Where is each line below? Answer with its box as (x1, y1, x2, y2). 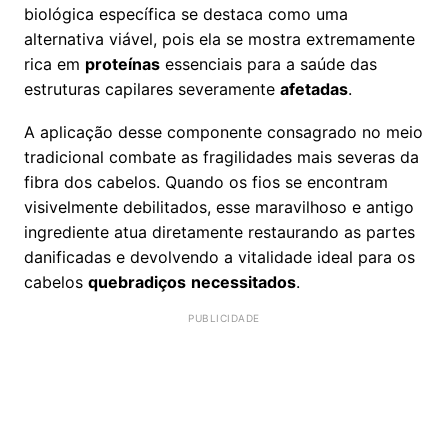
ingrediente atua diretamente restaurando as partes (24, 221, 415, 242)
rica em (24, 53, 85, 74)
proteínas (85, 53, 160, 74)
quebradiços (88, 271, 186, 292)
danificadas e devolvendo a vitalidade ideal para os (24, 246, 415, 267)
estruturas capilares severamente (24, 78, 280, 99)
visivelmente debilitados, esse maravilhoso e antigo (24, 196, 414, 217)
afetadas (280, 78, 348, 99)
